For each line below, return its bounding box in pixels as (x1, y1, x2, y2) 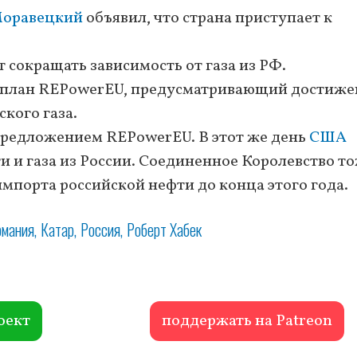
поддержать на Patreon (161, 309, 332, 332)
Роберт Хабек (127, 217, 202, 241)
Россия (80, 217, 120, 241)
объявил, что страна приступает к (83, 6, 332, 29)
